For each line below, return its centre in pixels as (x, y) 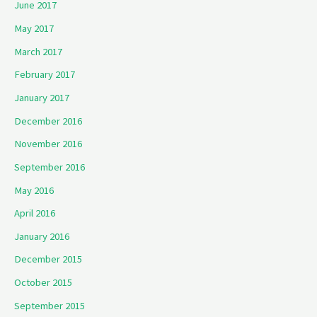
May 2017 (34, 29)
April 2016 (35, 213)
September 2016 (50, 167)
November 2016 (48, 144)
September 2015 (50, 305)
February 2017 (45, 75)
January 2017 (42, 97)
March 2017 (38, 51)
